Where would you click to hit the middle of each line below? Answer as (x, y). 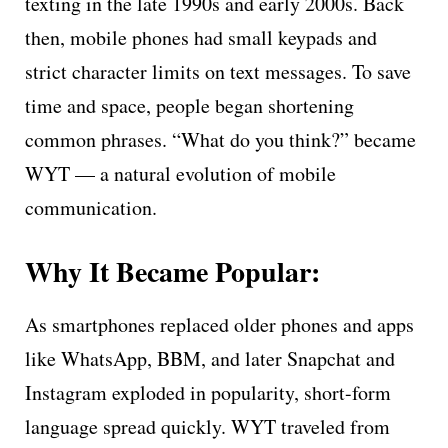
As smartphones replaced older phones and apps (219, 324)
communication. (91, 207)
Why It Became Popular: (172, 271)
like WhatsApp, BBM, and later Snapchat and (210, 358)
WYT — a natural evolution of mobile (180, 173)
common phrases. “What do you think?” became (220, 139)
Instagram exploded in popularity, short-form (208, 392)
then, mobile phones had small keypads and (201, 37)
